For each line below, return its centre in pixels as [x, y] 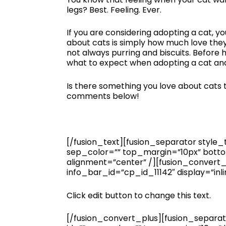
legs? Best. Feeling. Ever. [114, 10]
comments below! [103, 96]
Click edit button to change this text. [139, 195]
